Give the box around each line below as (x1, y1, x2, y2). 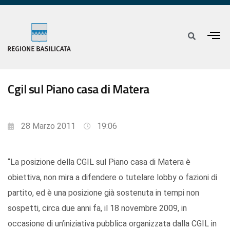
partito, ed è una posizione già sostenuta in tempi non (8, 188, 199, 198)
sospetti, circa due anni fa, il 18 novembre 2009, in (8, 203, 187, 214)
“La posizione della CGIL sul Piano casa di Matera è (8, 157, 190, 167)
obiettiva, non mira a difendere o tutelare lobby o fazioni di (8, 172, 217, 183)
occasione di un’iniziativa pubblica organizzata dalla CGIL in (8, 219, 217, 229)
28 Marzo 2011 (21, 121, 75, 131)
